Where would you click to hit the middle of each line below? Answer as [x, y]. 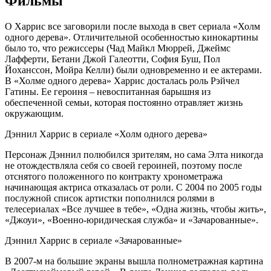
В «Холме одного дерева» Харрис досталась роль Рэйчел [122, 81]
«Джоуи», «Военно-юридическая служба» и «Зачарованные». [132, 220]
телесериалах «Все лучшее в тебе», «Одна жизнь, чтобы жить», [135, 209]
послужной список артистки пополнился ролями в [110, 198]
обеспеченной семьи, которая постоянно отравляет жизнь [124, 103]
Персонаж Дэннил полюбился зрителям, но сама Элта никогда [134, 155]
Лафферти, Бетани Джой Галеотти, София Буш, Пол [113, 59]
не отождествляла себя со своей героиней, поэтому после [123, 166]
